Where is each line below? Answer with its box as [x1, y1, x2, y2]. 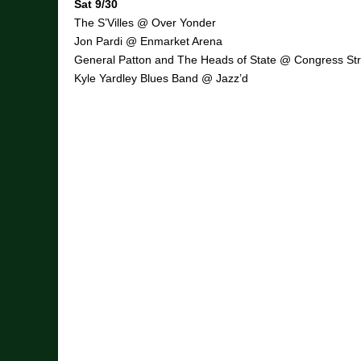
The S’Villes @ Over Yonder [74, 16, 216, 30]
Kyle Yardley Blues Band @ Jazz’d [74, 72, 248, 85]
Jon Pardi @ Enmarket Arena [74, 35, 222, 48]
